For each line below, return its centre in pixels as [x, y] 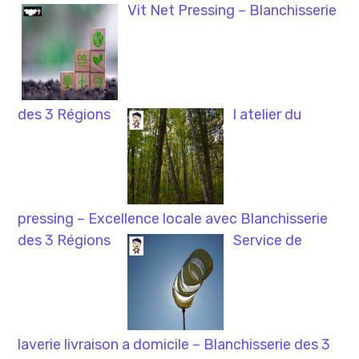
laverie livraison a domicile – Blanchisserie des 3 [174, 345]
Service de [268, 241]
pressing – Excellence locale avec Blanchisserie [173, 219]
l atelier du [268, 115]
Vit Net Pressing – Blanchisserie [232, 11]
